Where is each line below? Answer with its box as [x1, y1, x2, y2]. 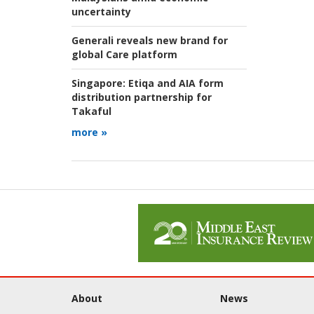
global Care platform [71, 48, 177, 62]
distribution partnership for [71, 90, 212, 104]
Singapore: [71, 76, 125, 90]
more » [71, 125, 107, 139]
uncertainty [71, 5, 131, 19]
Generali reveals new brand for [71, 34, 228, 48]
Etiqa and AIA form [125, 76, 224, 90]
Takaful [71, 104, 111, 118]
